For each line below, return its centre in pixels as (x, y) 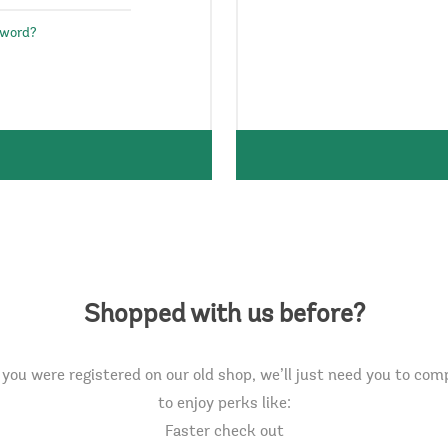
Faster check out (224, 432)
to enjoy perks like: (224, 404)
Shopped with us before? (224, 316)
